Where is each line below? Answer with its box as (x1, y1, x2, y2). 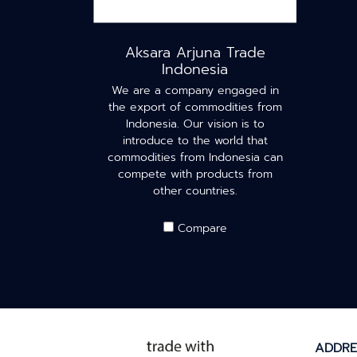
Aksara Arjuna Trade (124, 41, 265, 64)
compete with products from (117, 166, 273, 182)
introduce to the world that (122, 132, 268, 149)
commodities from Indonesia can (107, 149, 283, 166)
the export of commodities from (108, 99, 282, 116)
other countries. (152, 182, 237, 199)
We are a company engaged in (111, 82, 279, 99)
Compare (177, 220, 227, 237)
